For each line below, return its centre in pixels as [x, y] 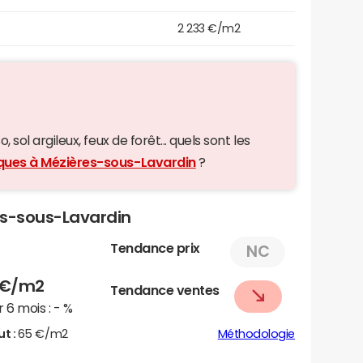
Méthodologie [256, 333]
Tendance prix [155, 248]
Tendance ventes [165, 290]
